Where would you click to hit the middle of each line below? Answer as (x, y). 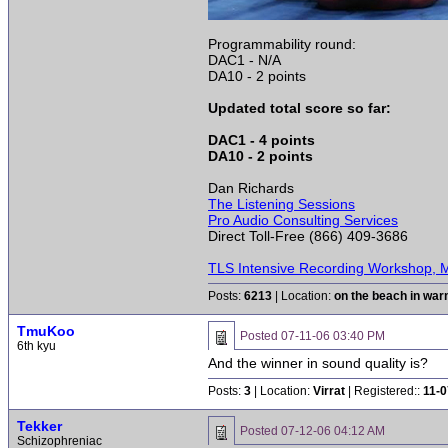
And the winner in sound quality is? (318, 363)
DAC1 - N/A (244, 60)
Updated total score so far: (299, 108)
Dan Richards (251, 188)
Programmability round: (282, 44)
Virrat (329, 391)
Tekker (39, 426)
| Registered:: (384, 391)
